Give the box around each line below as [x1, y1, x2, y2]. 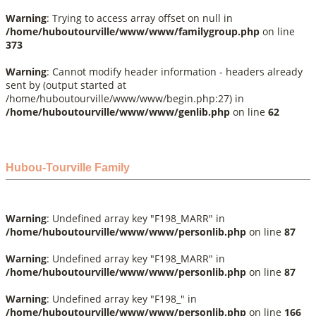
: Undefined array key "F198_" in [47, 292, 197, 305]
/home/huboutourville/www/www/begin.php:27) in [6, 92, 244, 105]
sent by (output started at [6, 78, 126, 92]
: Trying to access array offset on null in [47, 11, 233, 25]
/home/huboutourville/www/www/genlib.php [6, 105, 230, 119]
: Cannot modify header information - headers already [47, 65, 303, 78]
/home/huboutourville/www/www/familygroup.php [6, 25, 260, 38]
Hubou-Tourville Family [6, 161, 130, 174]
